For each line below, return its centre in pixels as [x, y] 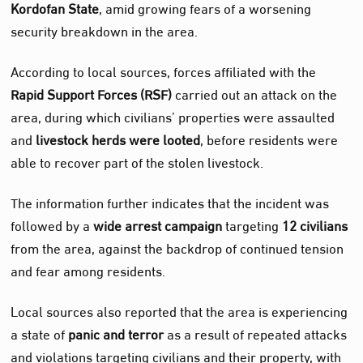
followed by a [52, 224]
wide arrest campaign [158, 224]
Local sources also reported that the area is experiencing [179, 310]
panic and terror [116, 333]
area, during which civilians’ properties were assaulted [173, 115]
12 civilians [315, 224]
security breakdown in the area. [105, 29]
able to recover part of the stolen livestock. [137, 160]
